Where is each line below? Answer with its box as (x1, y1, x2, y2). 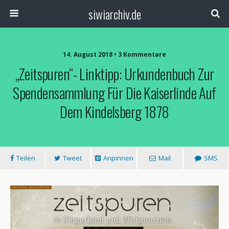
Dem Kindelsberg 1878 (60, 101, 169, 122)
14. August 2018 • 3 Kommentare (63, 50, 166, 59)
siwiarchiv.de (88, 5, 141, 23)
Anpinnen (103, 153, 133, 163)
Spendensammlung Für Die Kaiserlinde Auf (13, 82, 216, 103)
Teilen (16, 153, 35, 163)
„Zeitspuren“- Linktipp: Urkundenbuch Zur (15, 63, 214, 84)
